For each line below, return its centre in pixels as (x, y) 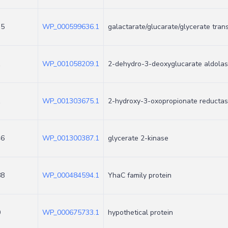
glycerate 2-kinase (138, 138)
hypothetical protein (140, 212)
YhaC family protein (140, 175)
